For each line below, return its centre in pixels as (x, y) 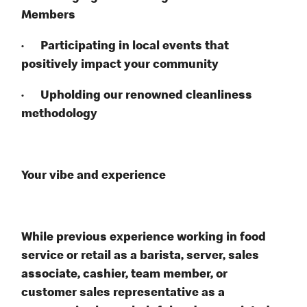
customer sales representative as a (123, 294)
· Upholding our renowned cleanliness (137, 96)
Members (49, 16)
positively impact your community (122, 65)
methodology (60, 115)
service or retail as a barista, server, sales (140, 257)
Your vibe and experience (94, 176)
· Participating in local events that (125, 47)
